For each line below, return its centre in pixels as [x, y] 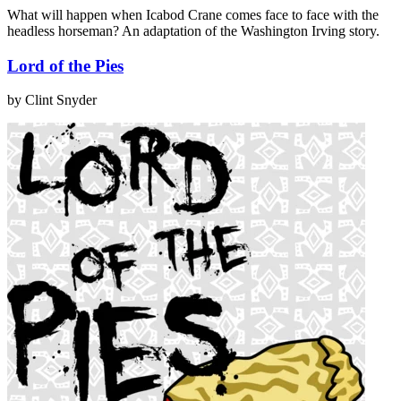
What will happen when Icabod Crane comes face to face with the [193, 14]
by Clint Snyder [52, 100]
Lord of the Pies [65, 65]
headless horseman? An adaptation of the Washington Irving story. [193, 30]
